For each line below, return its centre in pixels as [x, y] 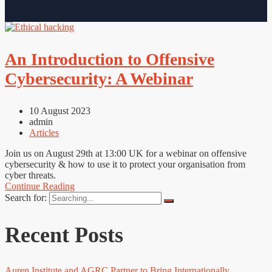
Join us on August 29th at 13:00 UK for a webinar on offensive [126, 154]
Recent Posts [64, 235]
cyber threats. [30, 175]
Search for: [27, 198]
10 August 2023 [60, 111]
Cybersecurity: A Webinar [99, 79]
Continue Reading [40, 186]
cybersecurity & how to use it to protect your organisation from [125, 165]
